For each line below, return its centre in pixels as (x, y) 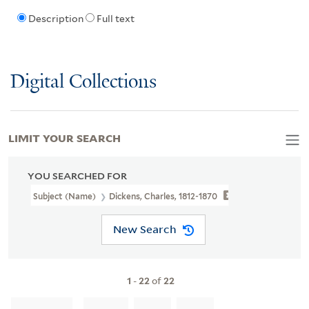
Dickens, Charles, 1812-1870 (163, 196)
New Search (144, 229)
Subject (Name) (66, 196)
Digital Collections (83, 82)
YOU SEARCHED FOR (77, 176)
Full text (115, 19)
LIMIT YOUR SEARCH (64, 137)
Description (56, 19)
